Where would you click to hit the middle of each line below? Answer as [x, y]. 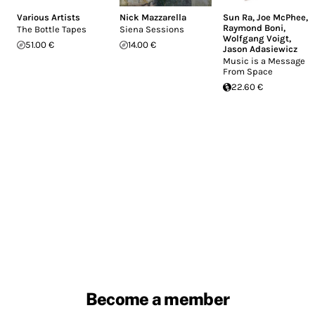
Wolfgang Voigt [256, 39]
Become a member [157, 299]
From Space [247, 72]
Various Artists [49, 18]
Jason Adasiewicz [260, 49]
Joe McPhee [281, 18]
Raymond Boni [253, 28]
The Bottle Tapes [52, 30]
